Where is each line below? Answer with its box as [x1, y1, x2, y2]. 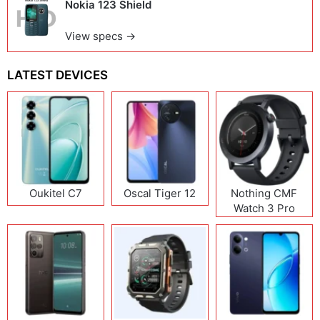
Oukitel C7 [29, 186, 82, 200]
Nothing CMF [231, 186, 298, 200]
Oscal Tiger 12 [124, 186, 196, 200]
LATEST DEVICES [7, 68, 108, 82]
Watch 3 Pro [233, 201, 295, 215]
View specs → [65, 29, 136, 43]
